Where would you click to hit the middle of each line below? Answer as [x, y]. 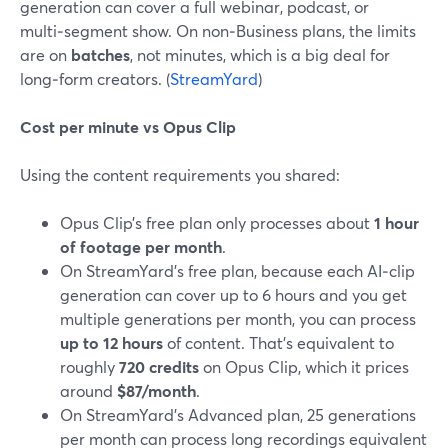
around [88, 390]
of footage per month [141, 246]
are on [45, 54]
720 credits [159, 366]
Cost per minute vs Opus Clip [128, 126]
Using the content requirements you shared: [180, 174]
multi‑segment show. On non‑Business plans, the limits [218, 30]
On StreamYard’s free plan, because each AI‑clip [237, 270]
